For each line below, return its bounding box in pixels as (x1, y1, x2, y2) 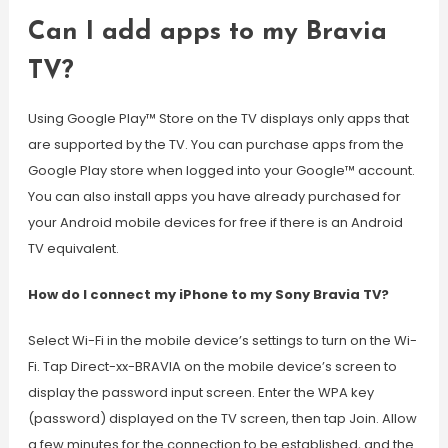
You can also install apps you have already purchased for (27, 187, 401, 206)
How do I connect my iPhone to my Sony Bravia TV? (27, 285, 389, 304)
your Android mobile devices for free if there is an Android (27, 213, 403, 232)
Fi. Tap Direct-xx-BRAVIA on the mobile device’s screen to (27, 357, 397, 376)
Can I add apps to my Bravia (27, 19, 387, 46)
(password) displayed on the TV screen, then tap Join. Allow (27, 409, 417, 428)
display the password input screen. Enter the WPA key (27, 383, 374, 402)
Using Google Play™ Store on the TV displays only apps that (27, 109, 409, 128)
